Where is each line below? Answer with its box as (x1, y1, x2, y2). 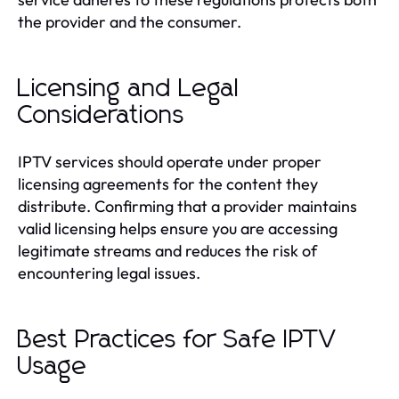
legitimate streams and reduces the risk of (18, 240, 317, 261)
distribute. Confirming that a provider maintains (18, 195, 357, 216)
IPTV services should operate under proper (18, 151, 322, 172)
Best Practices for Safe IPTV (18, 327, 337, 353)
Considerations (18, 102, 185, 128)
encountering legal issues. (18, 262, 200, 283)
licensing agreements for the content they (18, 173, 318, 194)
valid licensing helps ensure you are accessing (18, 217, 338, 239)
